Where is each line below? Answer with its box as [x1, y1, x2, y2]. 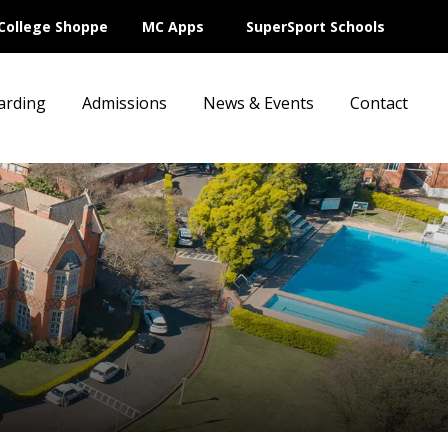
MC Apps [142, 17, 204, 36]
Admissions [82, 92, 167, 114]
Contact [350, 92, 408, 114]
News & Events [203, 92, 314, 114]
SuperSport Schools [246, 17, 385, 36]
